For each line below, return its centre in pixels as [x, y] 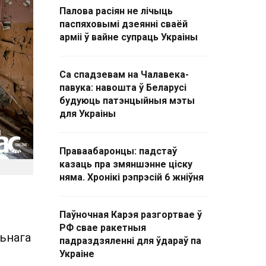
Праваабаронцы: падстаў [118, 151]
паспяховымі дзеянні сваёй [123, 24]
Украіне [77, 254]
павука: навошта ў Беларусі [123, 88]
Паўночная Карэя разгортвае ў [131, 215]
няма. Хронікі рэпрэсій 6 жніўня [132, 177]
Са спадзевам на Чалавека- [124, 75]
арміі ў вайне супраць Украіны [129, 37]
